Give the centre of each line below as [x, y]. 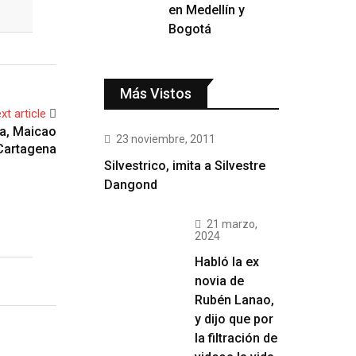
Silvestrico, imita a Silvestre [185, 166]
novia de [219, 281]
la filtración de [236, 338]
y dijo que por [234, 319]
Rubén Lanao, [234, 300]
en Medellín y [207, 10]
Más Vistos [156, 93]
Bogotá [190, 29]
